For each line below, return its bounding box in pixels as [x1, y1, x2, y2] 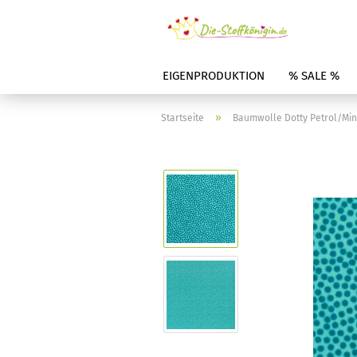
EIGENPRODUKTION [163, 69, 265, 83]
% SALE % [288, 69, 339, 83]
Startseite [161, 112, 204, 124]
